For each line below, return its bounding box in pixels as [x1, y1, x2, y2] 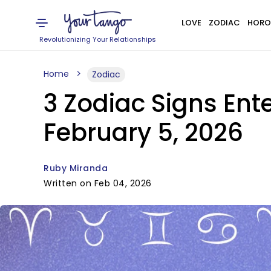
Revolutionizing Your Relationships [39, 34, 157, 44]
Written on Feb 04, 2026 [44, 177, 152, 189]
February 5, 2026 [44, 116, 243, 149]
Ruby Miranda [44, 162, 108, 174]
